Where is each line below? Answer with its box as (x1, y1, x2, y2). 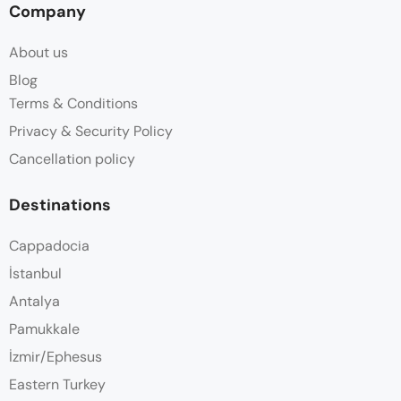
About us (9, 43, 68, 63)
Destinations (9, 194, 111, 217)
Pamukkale (9, 320, 80, 339)
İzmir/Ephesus (9, 347, 102, 367)
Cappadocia (9, 236, 90, 256)
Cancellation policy (9, 149, 135, 169)
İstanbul (9, 264, 62, 284)
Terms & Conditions (9, 94, 138, 114)
